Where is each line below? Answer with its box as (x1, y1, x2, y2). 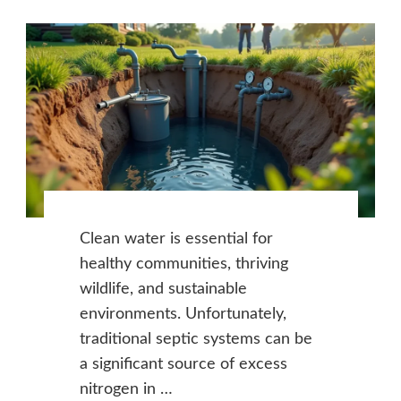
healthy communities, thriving (79, 255, 288, 272)
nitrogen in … (79, 380, 173, 397)
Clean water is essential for (79, 230, 273, 247)
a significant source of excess (79, 355, 287, 372)
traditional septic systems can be (79, 330, 312, 347)
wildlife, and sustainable (79, 280, 247, 297)
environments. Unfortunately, (79, 305, 286, 322)
